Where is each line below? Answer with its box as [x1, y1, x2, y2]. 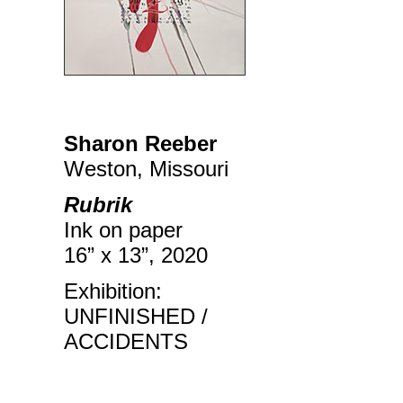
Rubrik [64, 193, 132, 217]
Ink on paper [64, 218, 183, 242]
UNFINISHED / [64, 304, 208, 328]
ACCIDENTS [64, 329, 188, 354]
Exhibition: [64, 279, 162, 303]
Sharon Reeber [64, 131, 217, 156]
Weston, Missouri [64, 157, 228, 181]
